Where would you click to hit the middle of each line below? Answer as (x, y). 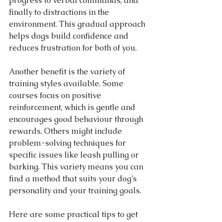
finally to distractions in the (60, 12)
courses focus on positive (56, 95)
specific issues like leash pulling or (75, 155)
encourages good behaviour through (77, 119)
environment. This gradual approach (78, 24)
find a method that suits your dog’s (74, 179)
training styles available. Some (67, 83)
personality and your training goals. (75, 191)
